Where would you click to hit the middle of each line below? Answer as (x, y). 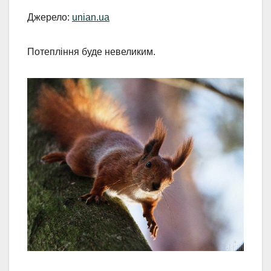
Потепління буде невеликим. (91, 51)
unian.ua (91, 17)
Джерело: (50, 17)
